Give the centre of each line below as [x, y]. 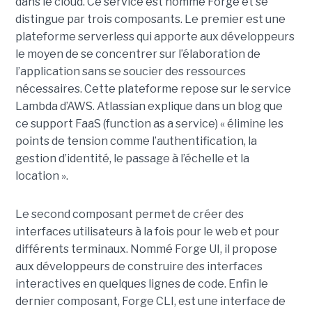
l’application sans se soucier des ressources [130, 72]
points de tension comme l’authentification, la [136, 141]
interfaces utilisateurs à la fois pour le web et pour [147, 232]
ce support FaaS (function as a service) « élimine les [149, 124]
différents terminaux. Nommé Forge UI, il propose [146, 249]
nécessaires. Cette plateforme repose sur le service [153, 89]
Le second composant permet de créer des [129, 214]
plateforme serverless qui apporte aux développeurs [155, 37]
